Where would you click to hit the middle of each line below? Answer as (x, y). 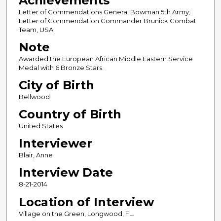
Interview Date (66, 173)
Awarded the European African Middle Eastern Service (106, 59)
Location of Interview (86, 202)
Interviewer (55, 144)
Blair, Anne (36, 155)
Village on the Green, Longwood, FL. (76, 213)
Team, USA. (37, 30)
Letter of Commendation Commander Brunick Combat (107, 21)
